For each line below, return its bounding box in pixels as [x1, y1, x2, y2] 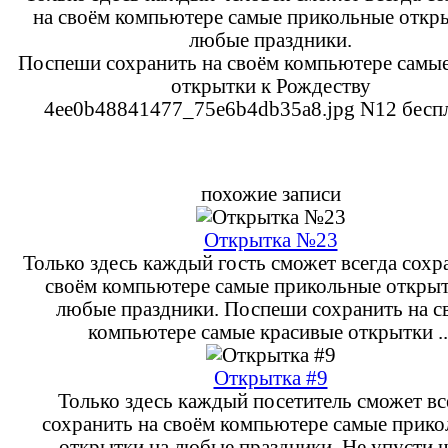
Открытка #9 [213, 366, 328, 389]
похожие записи [200, 182, 341, 205]
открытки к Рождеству [170, 74, 371, 97]
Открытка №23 [203, 228, 338, 251]
